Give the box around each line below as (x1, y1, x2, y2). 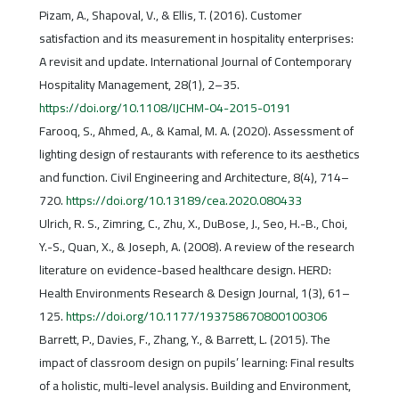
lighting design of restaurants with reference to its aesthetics (38, 142, 360, 167)
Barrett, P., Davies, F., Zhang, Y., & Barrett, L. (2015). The (38, 328, 330, 352)
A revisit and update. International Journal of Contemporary (38, 50, 352, 74)
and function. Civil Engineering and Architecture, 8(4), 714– (38, 166, 349, 190)
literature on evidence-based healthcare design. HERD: (38, 258, 331, 282)
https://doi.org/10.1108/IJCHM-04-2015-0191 (38, 96, 291, 120)
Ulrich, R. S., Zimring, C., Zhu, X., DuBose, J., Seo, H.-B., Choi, (38, 212, 347, 236)
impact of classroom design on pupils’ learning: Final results (38, 351, 354, 375)
